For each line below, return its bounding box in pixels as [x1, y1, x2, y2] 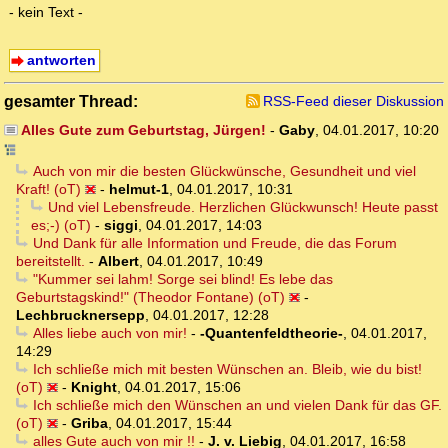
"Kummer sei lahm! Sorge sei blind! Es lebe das [32, 271, 333, 288]
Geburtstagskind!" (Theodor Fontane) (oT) [16, 289, 285, 306]
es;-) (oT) [31, 217, 91, 234]
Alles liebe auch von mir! [32, 325, 187, 342]
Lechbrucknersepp [16, 307, 145, 324]
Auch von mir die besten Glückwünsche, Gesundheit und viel [32, 163, 416, 180]
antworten [26, 52, 96, 69]
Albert [98, 253, 139, 270]
